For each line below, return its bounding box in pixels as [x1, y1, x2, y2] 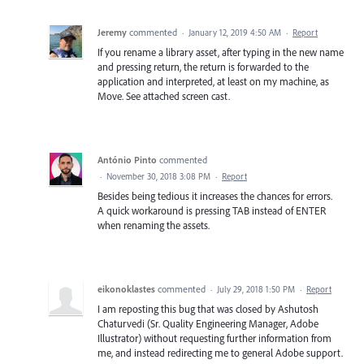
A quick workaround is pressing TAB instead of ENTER [97, 204, 326, 218]
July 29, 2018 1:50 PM [217, 284, 295, 296]
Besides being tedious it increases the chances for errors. [97, 189, 332, 203]
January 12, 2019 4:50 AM [188, 27, 281, 39]
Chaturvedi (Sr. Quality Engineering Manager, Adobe [97, 317, 318, 331]
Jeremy [97, 26, 127, 39]
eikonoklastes [97, 283, 155, 296]
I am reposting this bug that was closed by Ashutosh [97, 302, 318, 316]
